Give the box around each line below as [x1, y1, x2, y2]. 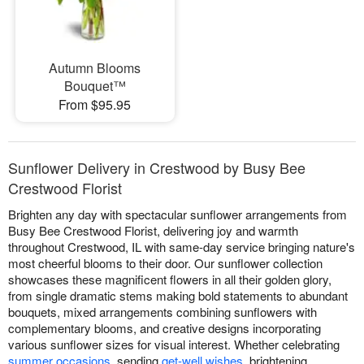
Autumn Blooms [49, 58, 141, 78]
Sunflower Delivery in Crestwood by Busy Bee [8, 157, 305, 179]
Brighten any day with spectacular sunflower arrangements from [8, 206, 347, 223]
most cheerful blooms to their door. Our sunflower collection [8, 254, 323, 272]
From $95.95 [58, 95, 132, 115]
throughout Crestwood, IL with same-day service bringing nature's [8, 238, 355, 256]
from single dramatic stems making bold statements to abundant [8, 287, 348, 305]
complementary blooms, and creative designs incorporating [8, 319, 321, 337]
